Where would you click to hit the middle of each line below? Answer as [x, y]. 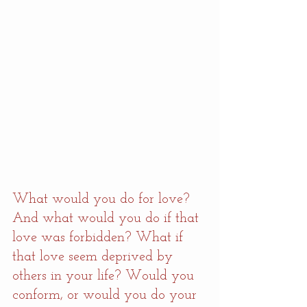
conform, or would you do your [107, 296]
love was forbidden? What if [100, 238]
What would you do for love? [103, 200]
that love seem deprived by [95, 257]
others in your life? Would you [105, 277]
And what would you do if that [108, 219]
